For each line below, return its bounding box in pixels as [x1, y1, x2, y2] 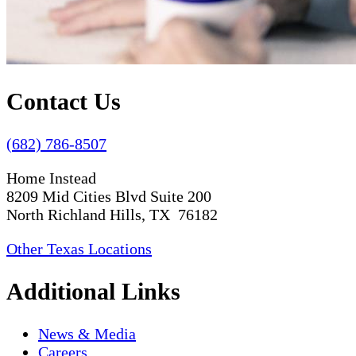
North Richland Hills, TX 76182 [6, 206, 218, 224]
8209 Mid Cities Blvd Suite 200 [6, 188, 211, 206]
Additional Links [6, 278, 180, 305]
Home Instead [6, 169, 96, 188]
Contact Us [6, 88, 121, 115]
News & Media [38, 325, 136, 343]
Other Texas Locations [6, 240, 152, 258]
